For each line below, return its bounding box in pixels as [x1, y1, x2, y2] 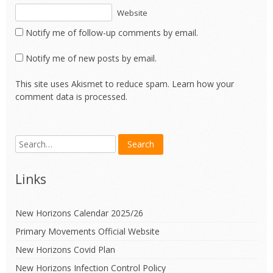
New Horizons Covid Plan [15, 243, 115, 255]
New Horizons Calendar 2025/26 [15, 207, 143, 219]
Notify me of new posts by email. [26, 52, 157, 64]
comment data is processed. [15, 90, 127, 102]
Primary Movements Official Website [15, 225, 160, 237]
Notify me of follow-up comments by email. [26, 26, 198, 38]
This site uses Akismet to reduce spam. [15, 77, 172, 90]
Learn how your [172, 77, 234, 90]
